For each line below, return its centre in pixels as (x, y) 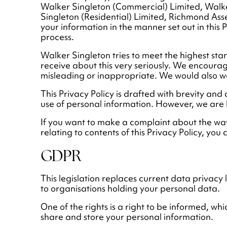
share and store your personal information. (127, 217)
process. (57, 37)
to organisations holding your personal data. (130, 189)
